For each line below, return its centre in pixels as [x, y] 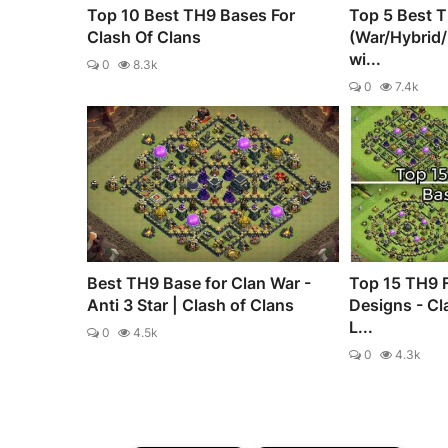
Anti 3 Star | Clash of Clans [190, 304]
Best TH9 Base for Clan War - [199, 282]
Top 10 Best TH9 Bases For [191, 14]
